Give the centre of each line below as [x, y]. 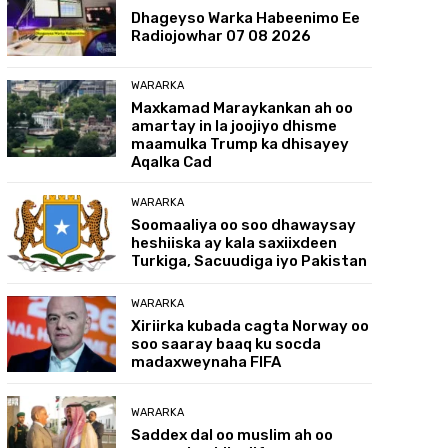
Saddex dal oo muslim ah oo [232, 435]
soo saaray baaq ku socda [226, 343]
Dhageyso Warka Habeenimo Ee [246, 18]
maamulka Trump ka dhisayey [240, 143]
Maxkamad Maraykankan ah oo [242, 107]
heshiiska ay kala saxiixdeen [234, 242]
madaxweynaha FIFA [206, 361]
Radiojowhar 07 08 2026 [221, 36]
